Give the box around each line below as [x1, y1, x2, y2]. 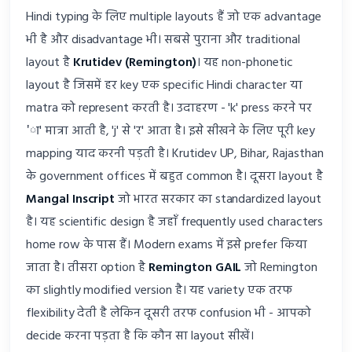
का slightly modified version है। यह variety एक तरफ [26, 280, 292, 301]
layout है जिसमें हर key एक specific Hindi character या [26, 75, 302, 96]
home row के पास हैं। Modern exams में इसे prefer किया [26, 234, 307, 255]
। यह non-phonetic [196, 52, 293, 73]
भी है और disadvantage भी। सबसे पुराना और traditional [26, 29, 300, 50]
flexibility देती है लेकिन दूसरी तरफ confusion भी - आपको [26, 302, 311, 324]
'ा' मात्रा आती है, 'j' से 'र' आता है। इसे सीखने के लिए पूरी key [26, 120, 315, 141]
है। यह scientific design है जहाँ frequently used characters [26, 211, 324, 233]
